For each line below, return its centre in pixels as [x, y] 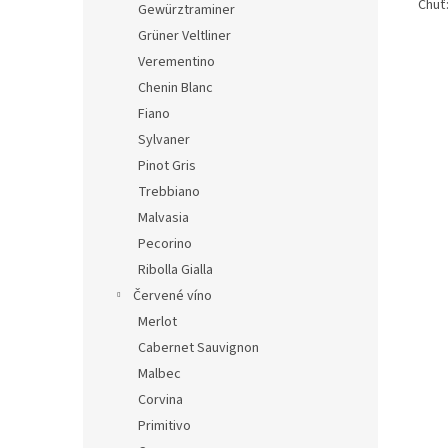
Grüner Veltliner [184, 36]
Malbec [159, 374]
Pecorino [165, 244]
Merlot [157, 322]
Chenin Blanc [175, 88]
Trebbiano [169, 192]
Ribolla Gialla [175, 270]
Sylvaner [164, 140]
